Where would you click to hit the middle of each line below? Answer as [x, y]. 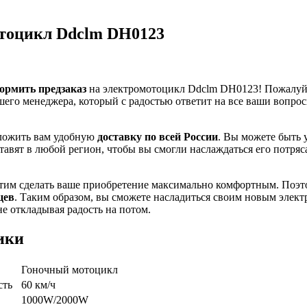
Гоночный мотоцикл [70, 269]
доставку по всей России [158, 136]
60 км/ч [38, 284]
